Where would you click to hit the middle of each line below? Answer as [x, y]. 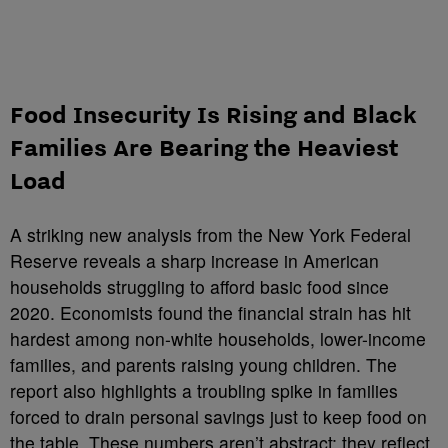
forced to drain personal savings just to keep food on [218, 416]
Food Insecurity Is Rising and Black [213, 114]
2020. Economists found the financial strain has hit [210, 312]
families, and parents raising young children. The [203, 364]
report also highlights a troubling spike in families [204, 390]
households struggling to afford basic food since [199, 286]
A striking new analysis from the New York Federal [210, 234]
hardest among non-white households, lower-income [218, 338]
